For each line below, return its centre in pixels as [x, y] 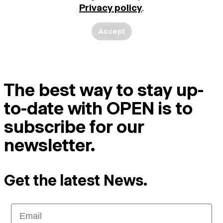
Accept [111, 31]
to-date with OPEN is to [98, 108]
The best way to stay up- [104, 90]
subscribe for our [74, 127]
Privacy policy [111, 7]
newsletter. [50, 145]
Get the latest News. [76, 180]
